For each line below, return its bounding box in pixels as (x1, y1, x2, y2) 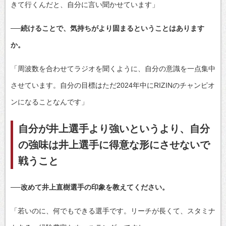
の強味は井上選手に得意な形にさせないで (18, 139, 210, 150)
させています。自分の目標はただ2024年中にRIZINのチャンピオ (11, 81, 215, 89)
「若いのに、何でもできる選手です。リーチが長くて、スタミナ (11, 206, 215, 215)
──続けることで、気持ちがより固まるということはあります (11, 24, 204, 32)
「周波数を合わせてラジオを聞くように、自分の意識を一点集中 (11, 64, 215, 73)
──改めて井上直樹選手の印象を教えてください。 (11, 183, 169, 191)
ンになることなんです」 (11, 97, 88, 106)
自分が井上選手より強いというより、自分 (18, 123, 210, 134)
